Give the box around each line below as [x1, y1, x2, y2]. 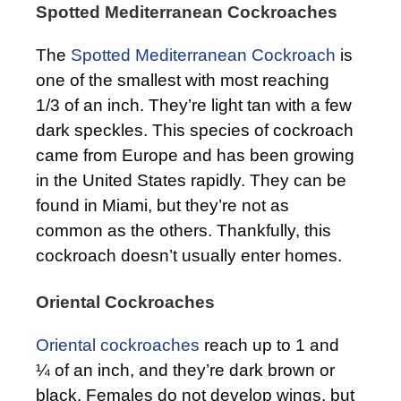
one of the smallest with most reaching [36, 70, 329, 90]
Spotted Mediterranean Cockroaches [36, 2, 337, 21]
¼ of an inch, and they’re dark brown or [36, 360, 335, 380]
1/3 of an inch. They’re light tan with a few [36, 95, 352, 115]
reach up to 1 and [200, 335, 339, 354]
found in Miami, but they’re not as [36, 195, 289, 215]
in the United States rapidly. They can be [36, 170, 346, 190]
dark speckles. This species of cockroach [36, 120, 354, 140]
